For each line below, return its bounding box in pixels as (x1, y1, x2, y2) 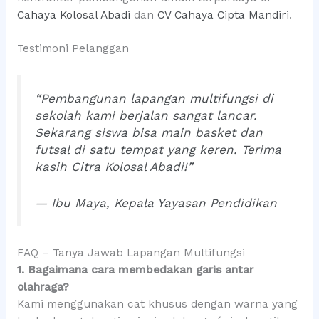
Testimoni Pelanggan (16, 42, 129, 56)
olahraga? (16, 280, 69, 293)
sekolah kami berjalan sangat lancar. (34, 108, 257, 123)
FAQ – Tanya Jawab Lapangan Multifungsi (16, 246, 245, 259)
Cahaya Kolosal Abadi (16, 9, 130, 22)
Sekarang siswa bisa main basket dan (34, 125, 263, 140)
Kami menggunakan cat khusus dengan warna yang (16, 297, 298, 310)
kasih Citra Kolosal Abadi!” (34, 159, 193, 174)
